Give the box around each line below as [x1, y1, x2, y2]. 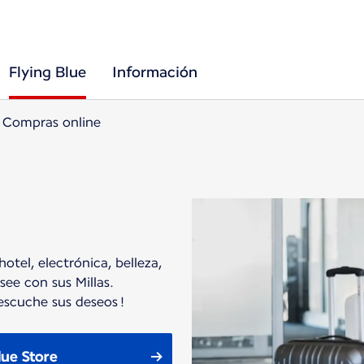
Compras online [2, 115, 101, 130]
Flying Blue [9, 63, 86, 80]
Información [112, 63, 197, 80]
